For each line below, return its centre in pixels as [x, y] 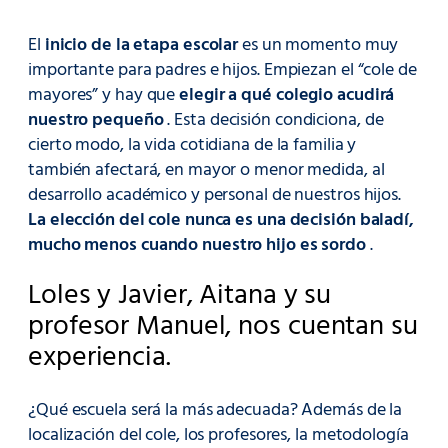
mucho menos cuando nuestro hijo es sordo [197, 245]
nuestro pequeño [96, 120]
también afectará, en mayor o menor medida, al [206, 170]
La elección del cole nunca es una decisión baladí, [221, 220]
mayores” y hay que [104, 95]
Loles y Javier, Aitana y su [180, 296]
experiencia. [99, 358]
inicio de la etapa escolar [141, 45]
